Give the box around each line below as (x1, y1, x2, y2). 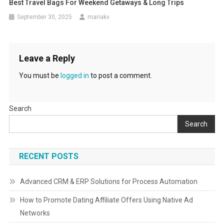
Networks (19, 209, 50, 217)
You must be (18, 71, 60, 79)
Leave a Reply (18, 53, 75, 63)
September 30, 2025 (17, 13, 72, 20)
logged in (60, 71, 89, 79)
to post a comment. (88, 71, 152, 79)
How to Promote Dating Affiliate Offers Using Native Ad (19, 196, 193, 204)
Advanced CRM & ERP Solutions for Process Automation (19, 177, 197, 185)
